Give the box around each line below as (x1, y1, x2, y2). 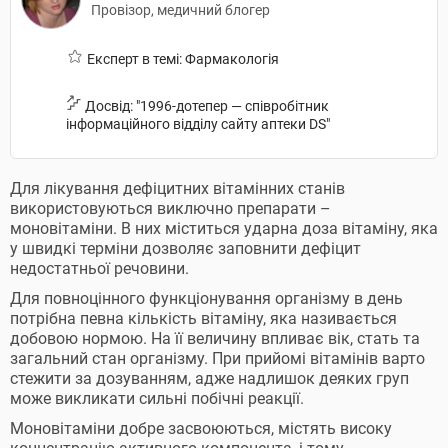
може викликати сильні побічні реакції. (10, 389, 304, 408)
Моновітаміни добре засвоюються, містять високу (10, 419, 392, 438)
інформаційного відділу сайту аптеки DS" (66, 116, 330, 132)
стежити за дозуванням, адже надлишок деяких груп (10, 369, 409, 388)
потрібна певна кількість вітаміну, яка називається (10, 309, 397, 328)
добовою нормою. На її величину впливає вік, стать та (10, 329, 420, 348)
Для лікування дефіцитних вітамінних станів (10, 179, 345, 198)
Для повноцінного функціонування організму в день (10, 289, 403, 308)
